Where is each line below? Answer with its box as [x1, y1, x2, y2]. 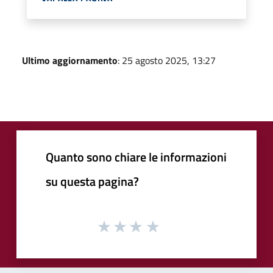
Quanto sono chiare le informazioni [46, 147, 227, 166]
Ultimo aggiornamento [22, 52, 118, 68]
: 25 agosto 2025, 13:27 [118, 52, 216, 68]
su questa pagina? [46, 171, 139, 191]
